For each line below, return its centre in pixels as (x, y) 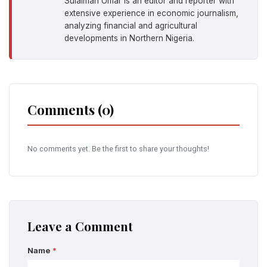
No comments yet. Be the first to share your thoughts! (118, 149)
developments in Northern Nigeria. (129, 38)
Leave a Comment (80, 226)
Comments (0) (71, 110)
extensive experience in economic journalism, (151, 13)
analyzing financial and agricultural (131, 26)
